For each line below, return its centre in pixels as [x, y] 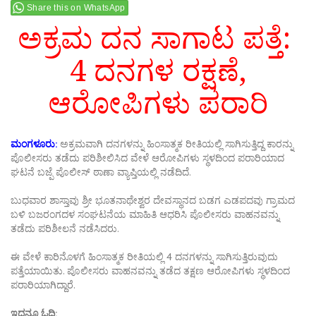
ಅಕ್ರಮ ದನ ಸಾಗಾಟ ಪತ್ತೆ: [158, 38]
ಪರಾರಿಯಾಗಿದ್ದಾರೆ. [43, 285]
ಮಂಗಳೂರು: [34, 144]
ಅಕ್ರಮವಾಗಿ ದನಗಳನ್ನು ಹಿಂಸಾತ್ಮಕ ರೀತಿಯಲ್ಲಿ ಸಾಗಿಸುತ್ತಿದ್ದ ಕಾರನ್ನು [175, 144]
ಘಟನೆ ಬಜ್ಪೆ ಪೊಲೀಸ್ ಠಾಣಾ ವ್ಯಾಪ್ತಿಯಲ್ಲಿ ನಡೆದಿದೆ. [101, 172]
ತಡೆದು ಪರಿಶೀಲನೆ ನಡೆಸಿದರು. [65, 228]
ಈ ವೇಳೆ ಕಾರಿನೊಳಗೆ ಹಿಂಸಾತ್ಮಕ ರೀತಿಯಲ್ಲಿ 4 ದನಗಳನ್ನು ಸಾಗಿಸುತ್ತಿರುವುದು [144, 256]
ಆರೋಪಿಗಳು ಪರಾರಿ [158, 103]
